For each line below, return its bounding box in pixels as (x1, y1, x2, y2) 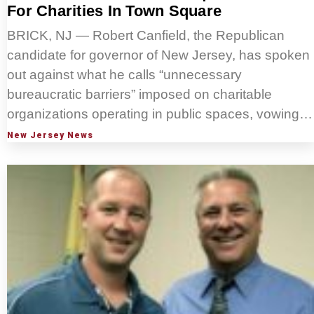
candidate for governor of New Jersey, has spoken (7, 48, 310, 63)
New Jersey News (7, 130, 93, 141)
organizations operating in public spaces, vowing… (7, 107, 313, 122)
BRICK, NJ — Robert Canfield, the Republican (7, 28, 285, 43)
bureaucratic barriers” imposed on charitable (7, 87, 272, 102)
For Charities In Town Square (7, 2, 221, 20)
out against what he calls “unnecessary (7, 67, 242, 83)
